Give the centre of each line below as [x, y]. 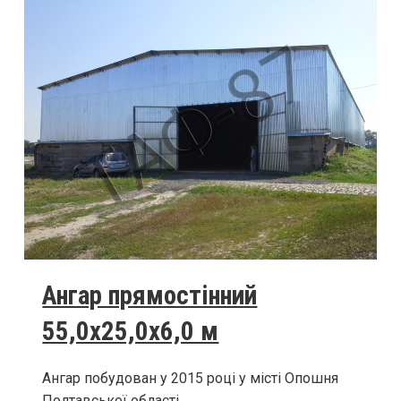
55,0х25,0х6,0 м [131, 332]
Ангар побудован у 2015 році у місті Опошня [191, 379]
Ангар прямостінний [150, 296]
